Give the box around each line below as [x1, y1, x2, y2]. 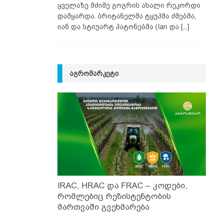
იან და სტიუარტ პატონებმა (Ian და [57, 22, 181, 31]
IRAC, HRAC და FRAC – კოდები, [57, 181, 187, 191]
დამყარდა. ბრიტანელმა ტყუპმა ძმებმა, [57, 12, 196, 20]
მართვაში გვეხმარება [57, 202, 149, 212]
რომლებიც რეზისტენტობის [57, 192, 171, 201]
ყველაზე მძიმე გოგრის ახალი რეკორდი [57, 1, 200, 9]
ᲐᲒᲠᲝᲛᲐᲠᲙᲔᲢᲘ [69, 69, 119, 77]
